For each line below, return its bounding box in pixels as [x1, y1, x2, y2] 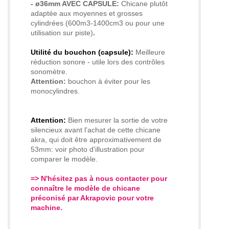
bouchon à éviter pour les [68, 77, 150, 86]
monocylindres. [31, 87, 80, 96]
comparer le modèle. [31, 155, 98, 164]
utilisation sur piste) [31, 29, 93, 37]
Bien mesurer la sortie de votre [66, 116, 168, 125]
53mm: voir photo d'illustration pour [31, 145, 145, 154]
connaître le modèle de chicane [31, 184, 140, 193]
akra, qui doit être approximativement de [31, 135, 162, 144]
